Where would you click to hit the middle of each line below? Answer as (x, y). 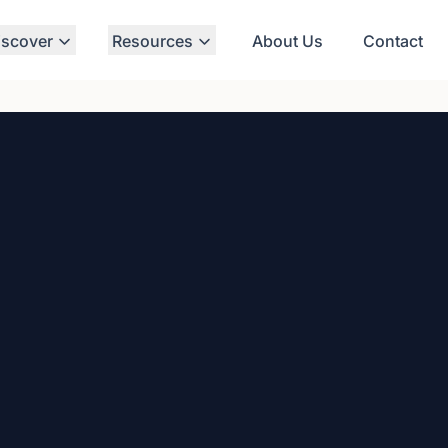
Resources (152, 41)
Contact (393, 41)
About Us (287, 41)
